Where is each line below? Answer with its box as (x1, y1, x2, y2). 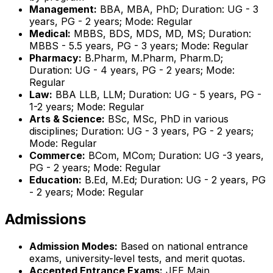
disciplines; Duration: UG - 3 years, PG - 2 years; (29, 125, 253, 138)
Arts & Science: (29, 113, 105, 126)
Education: (29, 174, 82, 186)
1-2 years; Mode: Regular (29, 101, 144, 113)
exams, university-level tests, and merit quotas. (29, 252, 245, 265)
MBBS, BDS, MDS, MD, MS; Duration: (71, 27, 251, 40)
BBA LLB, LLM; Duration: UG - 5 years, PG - (52, 88, 261, 101)
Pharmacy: (29, 52, 82, 65)
